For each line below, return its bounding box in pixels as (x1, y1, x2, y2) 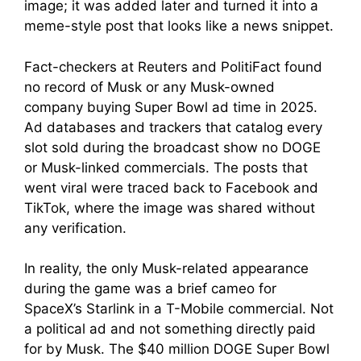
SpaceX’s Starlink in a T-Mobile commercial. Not (24, 301, 334, 317)
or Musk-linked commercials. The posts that (24, 159, 308, 176)
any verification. (24, 219, 127, 236)
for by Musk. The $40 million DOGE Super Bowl (24, 341, 330, 357)
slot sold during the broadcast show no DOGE (24, 139, 321, 156)
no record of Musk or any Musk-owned (24, 78, 275, 95)
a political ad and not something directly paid (24, 321, 316, 337)
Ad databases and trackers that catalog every (24, 118, 322, 135)
